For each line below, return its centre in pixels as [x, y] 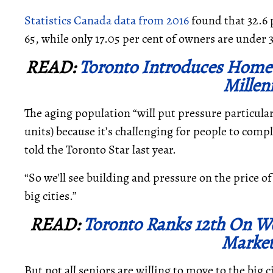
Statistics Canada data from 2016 [107, 21]
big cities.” [51, 196]
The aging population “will [91, 113]
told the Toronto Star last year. [100, 150]
